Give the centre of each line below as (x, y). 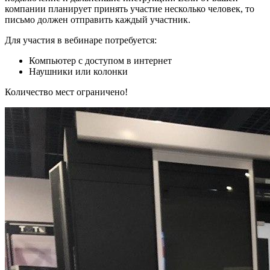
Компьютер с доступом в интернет (100, 61)
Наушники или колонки (78, 71)
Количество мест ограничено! (66, 92)
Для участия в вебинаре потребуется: (81, 40)
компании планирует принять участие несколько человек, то (130, 9)
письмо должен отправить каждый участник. (98, 20)
